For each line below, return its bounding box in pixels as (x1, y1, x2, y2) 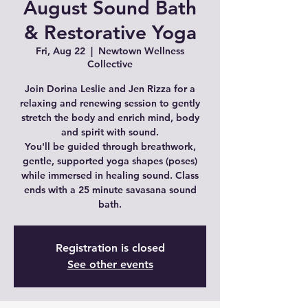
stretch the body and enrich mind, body (21, 111, 199, 124)
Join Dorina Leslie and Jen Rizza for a (25, 82, 195, 95)
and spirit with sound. (61, 126, 159, 138)
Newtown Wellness (98, 45, 184, 57)
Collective (87, 58, 133, 70)
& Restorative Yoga (23, 21, 197, 44)
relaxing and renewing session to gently (20, 97, 200, 109)
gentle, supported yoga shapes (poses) (23, 155, 197, 167)
